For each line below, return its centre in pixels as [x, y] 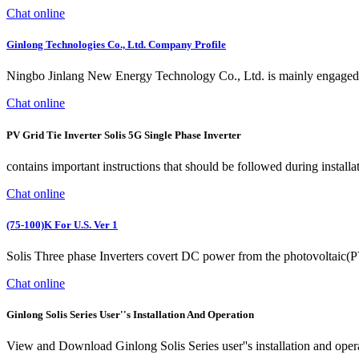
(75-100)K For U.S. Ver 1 [62, 224]
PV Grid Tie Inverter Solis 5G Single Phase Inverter [124, 135]
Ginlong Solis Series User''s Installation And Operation [130, 315]
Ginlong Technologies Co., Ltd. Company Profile [116, 45]
